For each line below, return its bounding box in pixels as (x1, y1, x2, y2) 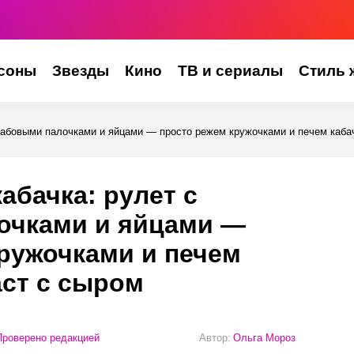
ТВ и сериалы (177, 62, 283, 79)
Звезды (51, 62, 109, 79)
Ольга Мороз (233, 331, 296, 344)
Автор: (199, 331, 231, 344)
